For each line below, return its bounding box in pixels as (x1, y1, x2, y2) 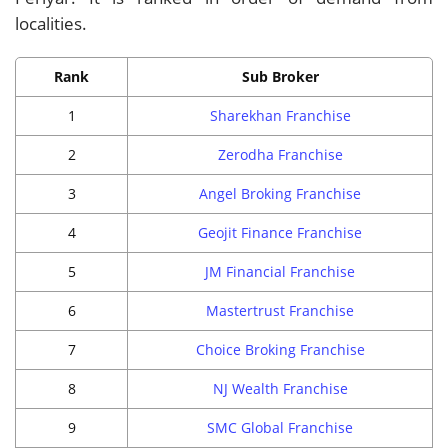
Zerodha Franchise (217, 144, 343, 164)
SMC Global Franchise (207, 417, 353, 437)
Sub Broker (241, 66, 319, 86)
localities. (15, 11, 87, 35)
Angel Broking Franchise (199, 183, 361, 203)
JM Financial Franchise (205, 261, 355, 281)
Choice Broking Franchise (195, 339, 365, 359)
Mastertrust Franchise (206, 300, 354, 320)
